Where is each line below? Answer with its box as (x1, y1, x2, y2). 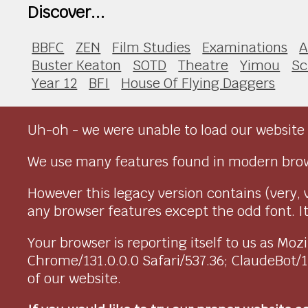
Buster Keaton (32, 56, 122, 74)
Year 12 (32, 74, 78, 92)
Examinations (202, 38, 288, 56)
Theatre (178, 56, 229, 74)
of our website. (27, 269, 122, 287)
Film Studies (112, 38, 191, 56)
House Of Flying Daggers (121, 74, 276, 92)
